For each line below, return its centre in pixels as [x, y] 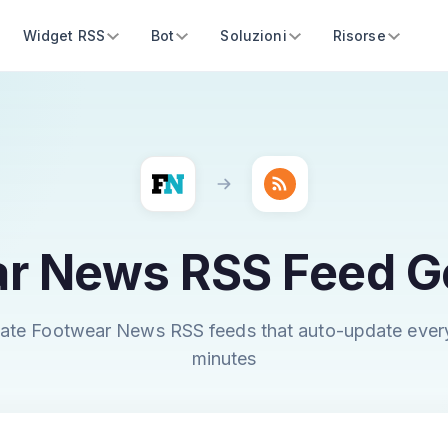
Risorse [359, 35]
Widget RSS [64, 35]
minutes [224, 358]
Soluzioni [253, 35]
